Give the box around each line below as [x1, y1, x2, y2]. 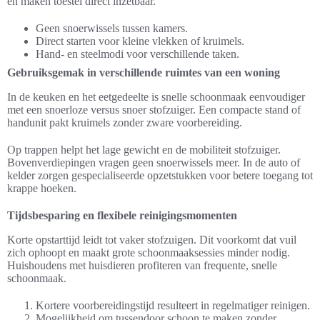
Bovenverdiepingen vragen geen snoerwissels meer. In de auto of [7, 156, 300, 169]
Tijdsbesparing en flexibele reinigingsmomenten [7, 209, 237, 221]
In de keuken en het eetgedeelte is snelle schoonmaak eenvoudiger [7, 90, 305, 103]
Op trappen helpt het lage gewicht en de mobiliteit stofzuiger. [7, 143, 281, 156]
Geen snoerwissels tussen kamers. [36, 21, 188, 34]
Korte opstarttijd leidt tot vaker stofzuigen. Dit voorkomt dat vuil [7, 233, 296, 246]
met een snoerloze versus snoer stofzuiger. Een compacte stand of [7, 103, 301, 116]
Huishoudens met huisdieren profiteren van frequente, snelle [7, 259, 277, 271]
